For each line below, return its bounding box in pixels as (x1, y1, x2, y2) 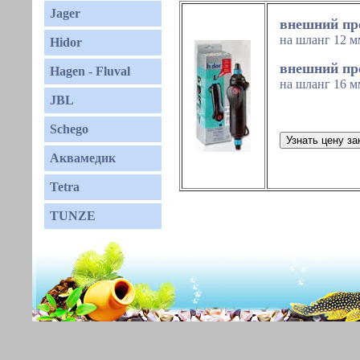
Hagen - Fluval (50, 64, 130, 78)
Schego (50, 122, 88, 136)
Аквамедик (50, 151, 116, 165)
